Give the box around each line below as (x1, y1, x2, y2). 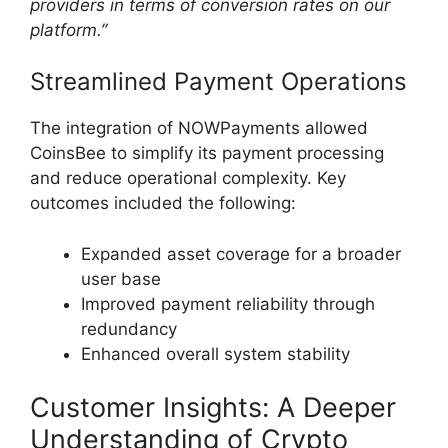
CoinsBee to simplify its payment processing (30, 143, 384, 164)
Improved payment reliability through (81, 293, 375, 314)
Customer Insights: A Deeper (30, 391, 396, 425)
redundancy (81, 318, 177, 339)
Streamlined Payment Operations (30, 67, 407, 97)
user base (81, 268, 161, 289)
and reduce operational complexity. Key (30, 168, 346, 189)
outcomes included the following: (30, 193, 296, 214)
